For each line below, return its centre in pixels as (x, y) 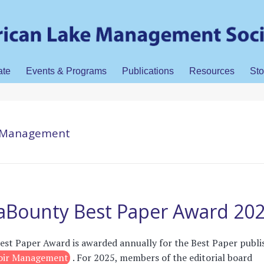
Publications (148, 71)
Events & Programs (66, 71)
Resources (212, 71)
